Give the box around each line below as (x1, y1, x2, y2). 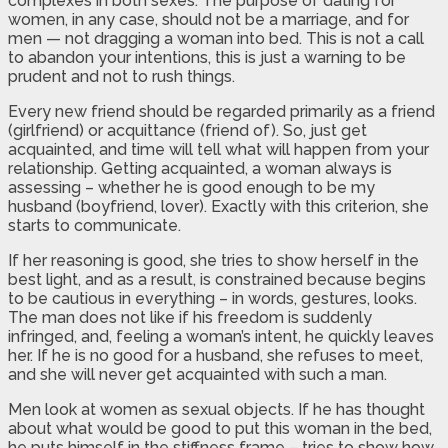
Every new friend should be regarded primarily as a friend (8, 101, 435, 121)
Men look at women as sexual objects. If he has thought (8, 399, 425, 419)
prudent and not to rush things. (8, 66, 235, 86)
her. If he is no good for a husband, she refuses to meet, (8, 345, 423, 365)
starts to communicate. (8, 215, 181, 235)
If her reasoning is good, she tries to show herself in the (8, 250, 419, 270)
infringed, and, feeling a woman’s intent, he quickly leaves (8, 326, 434, 346)
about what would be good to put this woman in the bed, (8, 418, 432, 438)
